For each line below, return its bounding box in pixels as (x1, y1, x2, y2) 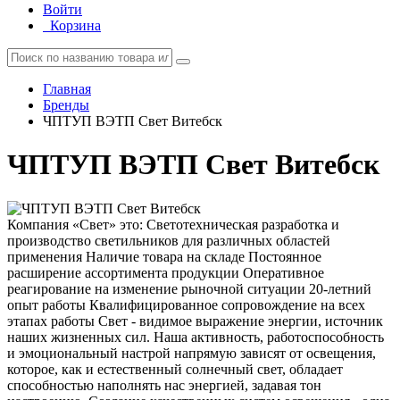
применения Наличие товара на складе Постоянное (7, 248, 321, 264)
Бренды (43, 97, 89, 112)
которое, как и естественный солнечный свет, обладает (7, 361, 343, 377)
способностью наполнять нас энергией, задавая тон (7, 377, 321, 393)
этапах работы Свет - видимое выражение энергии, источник (7, 312, 383, 329)
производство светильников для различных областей (7, 232, 330, 248)
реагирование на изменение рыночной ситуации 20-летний (7, 280, 371, 296)
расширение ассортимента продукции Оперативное (7, 264, 324, 280)
